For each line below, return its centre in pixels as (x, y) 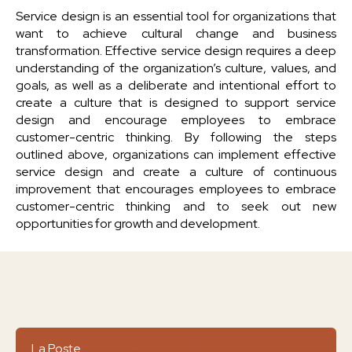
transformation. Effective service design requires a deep (176, 51)
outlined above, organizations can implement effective (176, 154)
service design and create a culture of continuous (176, 172)
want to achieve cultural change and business (176, 33)
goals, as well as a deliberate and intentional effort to (176, 85)
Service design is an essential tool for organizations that (176, 16)
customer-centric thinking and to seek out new (176, 206)
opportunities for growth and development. (138, 224)
